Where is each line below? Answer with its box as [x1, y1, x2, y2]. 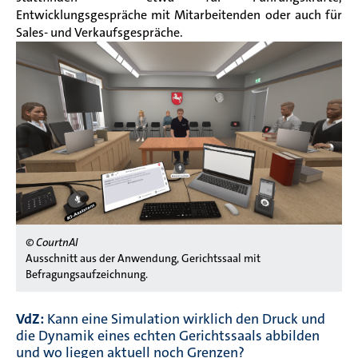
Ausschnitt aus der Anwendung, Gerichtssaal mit [26, 250, 261, 265]
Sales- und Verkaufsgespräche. [16, 23, 183, 41]
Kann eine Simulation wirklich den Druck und [47, 308, 325, 328]
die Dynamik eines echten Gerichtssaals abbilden [16, 325, 320, 345]
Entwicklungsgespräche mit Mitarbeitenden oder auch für [16, 6, 342, 23]
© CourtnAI [26, 234, 78, 249]
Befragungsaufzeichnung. [26, 266, 148, 281]
